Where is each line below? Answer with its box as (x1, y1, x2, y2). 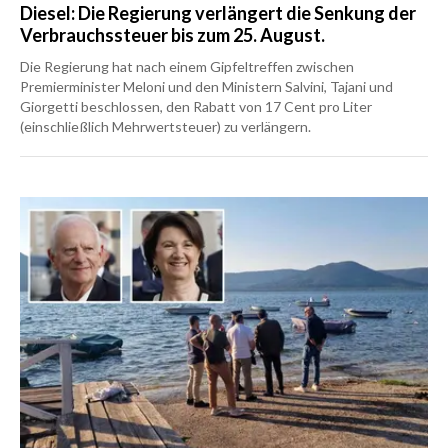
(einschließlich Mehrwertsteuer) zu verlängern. (20, 118, 311, 136)
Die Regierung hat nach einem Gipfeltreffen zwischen (20, 58, 354, 76)
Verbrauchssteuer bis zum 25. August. (20, 24, 325, 47)
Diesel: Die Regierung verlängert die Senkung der (20, 2, 416, 25)
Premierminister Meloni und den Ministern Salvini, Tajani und (20, 78, 393, 96)
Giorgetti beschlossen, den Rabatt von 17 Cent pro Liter (20, 98, 372, 116)
